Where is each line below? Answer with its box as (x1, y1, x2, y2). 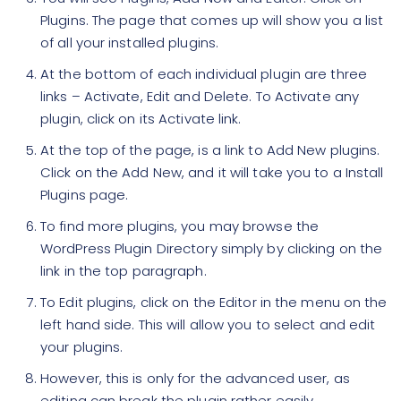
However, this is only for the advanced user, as (40, 369, 350, 388)
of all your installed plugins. (40, 33, 219, 52)
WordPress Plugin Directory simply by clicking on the (40, 239, 383, 258)
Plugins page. (40, 185, 129, 204)
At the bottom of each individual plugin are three (40, 64, 367, 83)
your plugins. (40, 337, 124, 356)
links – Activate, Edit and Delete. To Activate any (40, 87, 360, 106)
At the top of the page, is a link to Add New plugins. (40, 141, 380, 159)
